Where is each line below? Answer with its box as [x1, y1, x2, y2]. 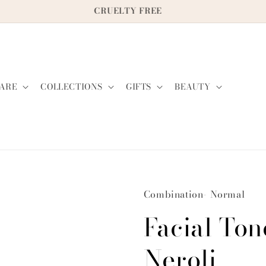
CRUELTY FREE [94, 5, 162, 17]
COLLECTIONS [40, 80, 103, 93]
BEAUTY [174, 80, 211, 93]
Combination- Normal [143, 187, 245, 201]
